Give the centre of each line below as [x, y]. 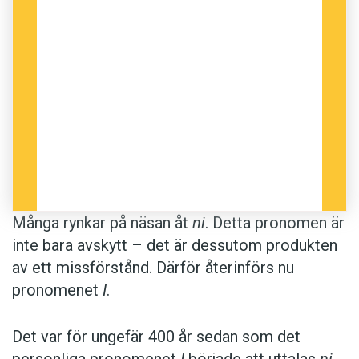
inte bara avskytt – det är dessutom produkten [175, 246]
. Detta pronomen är [275, 223]
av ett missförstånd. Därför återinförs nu [153, 268]
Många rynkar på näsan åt [102, 223]
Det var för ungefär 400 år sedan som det [156, 337]
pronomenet [57, 290]
